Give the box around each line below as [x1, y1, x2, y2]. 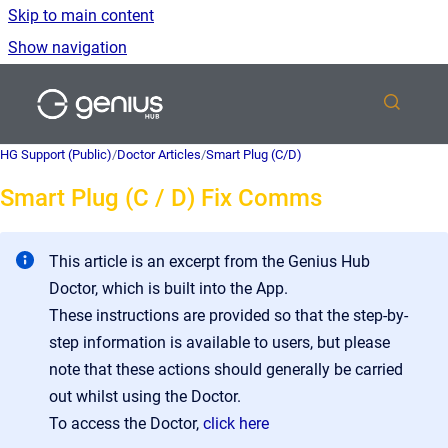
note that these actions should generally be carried [49, 360, 403, 379]
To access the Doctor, [49, 414, 203, 433]
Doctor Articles [117, 147, 201, 162]
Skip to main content [8, 6, 154, 25]
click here [203, 414, 269, 433]
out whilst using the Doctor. [49, 387, 241, 406]
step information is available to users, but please [49, 333, 390, 352]
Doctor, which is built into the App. [49, 279, 288, 298]
